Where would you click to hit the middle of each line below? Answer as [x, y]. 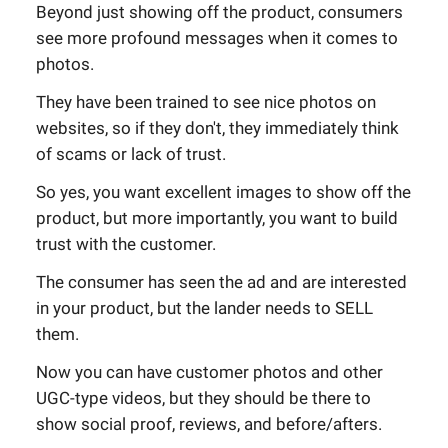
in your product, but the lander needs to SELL [204, 307]
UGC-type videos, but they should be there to [203, 397]
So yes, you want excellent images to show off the [223, 191]
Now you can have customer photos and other [209, 371]
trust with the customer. [126, 243]
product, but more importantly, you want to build [217, 217]
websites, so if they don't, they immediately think [217, 127]
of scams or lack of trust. [131, 153]
